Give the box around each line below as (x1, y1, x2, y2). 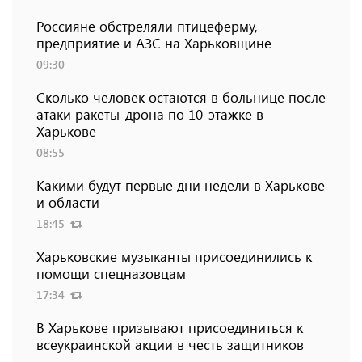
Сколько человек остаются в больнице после (36, 88, 326, 107)
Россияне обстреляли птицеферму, (36, 17, 258, 36)
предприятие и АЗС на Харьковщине (36, 34, 271, 53)
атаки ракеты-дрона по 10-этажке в (36, 105, 263, 124)
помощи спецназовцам (36, 264, 186, 283)
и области (36, 193, 99, 212)
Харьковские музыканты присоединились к (36, 247, 312, 266)
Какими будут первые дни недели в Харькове (36, 176, 325, 195)
